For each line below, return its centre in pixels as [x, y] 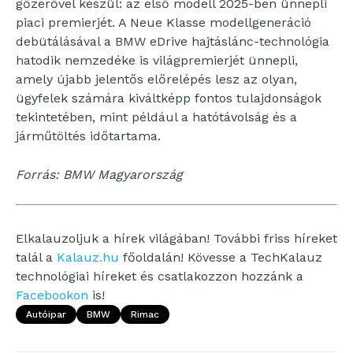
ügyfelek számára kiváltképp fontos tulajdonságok [169, 98]
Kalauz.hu [88, 257]
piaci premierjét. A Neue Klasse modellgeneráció [163, 22]
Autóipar [46, 314]
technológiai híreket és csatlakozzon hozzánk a [160, 276]
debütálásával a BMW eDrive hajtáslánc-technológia [173, 41]
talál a [36, 257]
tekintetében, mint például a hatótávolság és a [156, 117]
